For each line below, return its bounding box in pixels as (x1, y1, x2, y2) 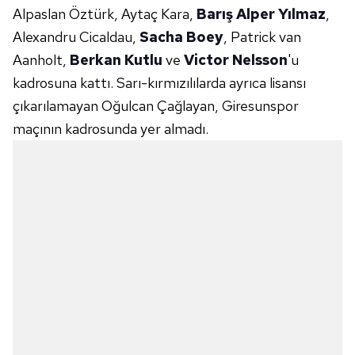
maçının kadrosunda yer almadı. (13, 120, 208, 139)
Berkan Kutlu (70, 51, 162, 70)
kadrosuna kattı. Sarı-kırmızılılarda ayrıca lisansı (13, 74, 306, 93)
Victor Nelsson (184, 51, 288, 70)
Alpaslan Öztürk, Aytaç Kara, (13, 5, 197, 24)
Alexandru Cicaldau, (13, 28, 139, 47)
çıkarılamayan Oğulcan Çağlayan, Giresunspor (13, 97, 299, 116)
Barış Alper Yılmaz (197, 5, 326, 24)
